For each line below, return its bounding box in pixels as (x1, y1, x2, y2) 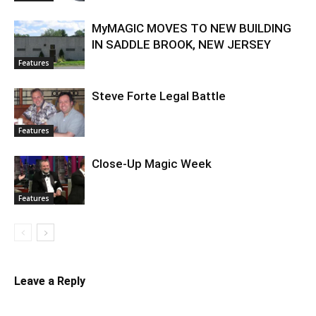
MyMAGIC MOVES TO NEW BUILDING (92, 21, 291, 35)
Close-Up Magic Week (92, 157, 212, 171)
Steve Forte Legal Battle (92, 89, 226, 103)
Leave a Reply (14, 274, 85, 288)
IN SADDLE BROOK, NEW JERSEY (92, 37, 271, 51)
